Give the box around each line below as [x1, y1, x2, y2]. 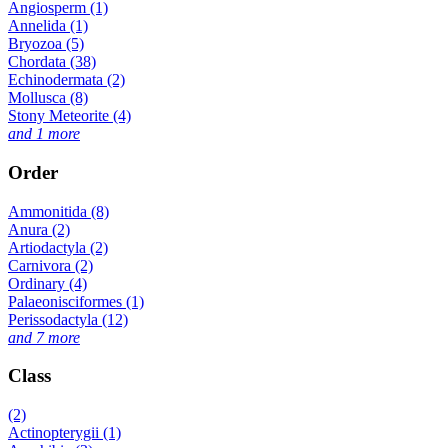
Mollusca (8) [8, 89, 88, 107]
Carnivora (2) [8, 256, 93, 274]
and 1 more [8, 125, 80, 143]
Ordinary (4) [8, 274, 87, 292]
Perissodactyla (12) [8, 310, 128, 328]
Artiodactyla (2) [8, 238, 108, 256]
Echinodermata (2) [8, 71, 125, 89]
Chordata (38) [8, 53, 96, 71]
